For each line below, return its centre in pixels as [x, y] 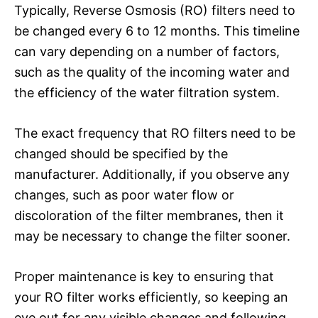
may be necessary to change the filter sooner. [152, 236]
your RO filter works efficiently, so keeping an [151, 297]
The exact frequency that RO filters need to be [155, 133]
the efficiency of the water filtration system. [147, 92]
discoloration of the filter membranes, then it [149, 215]
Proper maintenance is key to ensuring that [144, 276]
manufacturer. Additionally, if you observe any [152, 174]
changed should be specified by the [121, 153]
